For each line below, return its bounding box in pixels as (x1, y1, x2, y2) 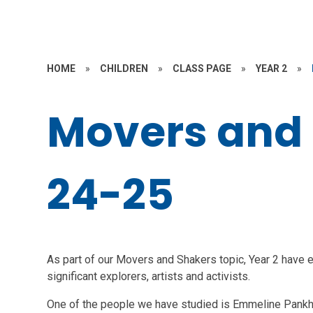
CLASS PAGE (173, 63, 232, 74)
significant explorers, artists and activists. (47, 270, 254, 283)
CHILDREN (100, 63, 149, 74)
